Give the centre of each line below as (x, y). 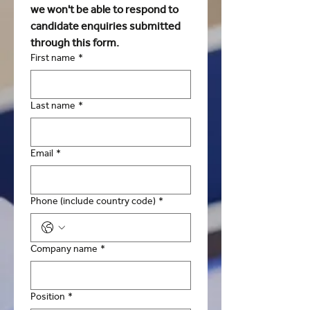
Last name (53, 106)
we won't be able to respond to (104, 9)
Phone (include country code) (93, 201)
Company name (64, 249)
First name (53, 58)
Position (48, 297)
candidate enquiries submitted (106, 26)
